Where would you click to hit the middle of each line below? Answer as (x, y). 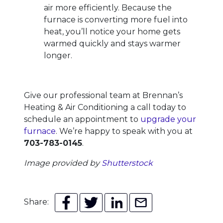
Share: (39, 202)
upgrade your (168, 119)
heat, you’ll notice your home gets (112, 31)
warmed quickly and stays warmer (112, 43)
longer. (58, 55)
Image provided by (63, 163)
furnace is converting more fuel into (116, 19)
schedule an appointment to (82, 119)
